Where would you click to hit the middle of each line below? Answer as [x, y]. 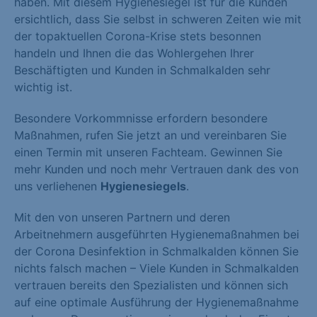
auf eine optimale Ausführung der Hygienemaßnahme [156, 302]
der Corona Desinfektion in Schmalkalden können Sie [156, 251]
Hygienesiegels [143, 186]
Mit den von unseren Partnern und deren [122, 217]
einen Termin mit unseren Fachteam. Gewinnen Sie [148, 152]
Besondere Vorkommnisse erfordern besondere [141, 118]
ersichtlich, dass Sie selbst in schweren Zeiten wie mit [158, 19]
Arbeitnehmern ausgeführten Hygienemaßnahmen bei [157, 234]
